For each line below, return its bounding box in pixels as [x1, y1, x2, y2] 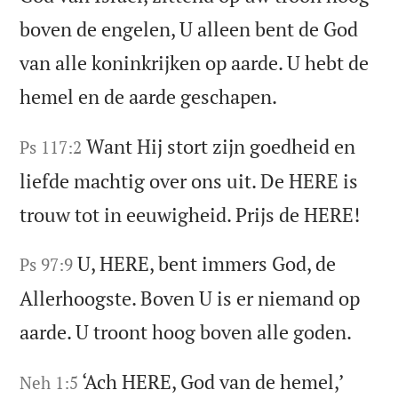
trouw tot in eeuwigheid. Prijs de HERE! [20, 201, 361, 227]
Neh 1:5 [20, 371, 79, 394]
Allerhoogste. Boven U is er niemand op [20, 285, 361, 312]
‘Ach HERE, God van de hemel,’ [82, 369, 344, 395]
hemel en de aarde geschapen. [20, 83, 278, 109]
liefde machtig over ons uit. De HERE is [20, 167, 359, 194]
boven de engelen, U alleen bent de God [20, 15, 359, 42]
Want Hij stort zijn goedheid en [86, 132, 356, 159]
